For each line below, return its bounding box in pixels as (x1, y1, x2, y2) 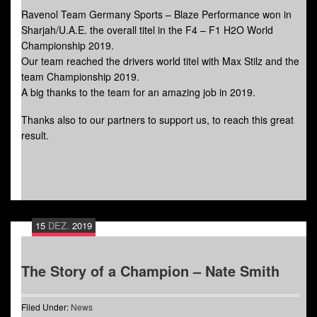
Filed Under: (21, 300, 71, 313)
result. (21, 127, 49, 142)
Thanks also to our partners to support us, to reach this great (21, 112, 294, 127)
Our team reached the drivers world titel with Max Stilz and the (21, 53, 299, 68)
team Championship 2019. (21, 69, 139, 83)
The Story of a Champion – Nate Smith (21, 260, 279, 281)
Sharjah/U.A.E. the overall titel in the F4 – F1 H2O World (21, 22, 273, 37)
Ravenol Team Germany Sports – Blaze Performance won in (21, 6, 292, 21)
